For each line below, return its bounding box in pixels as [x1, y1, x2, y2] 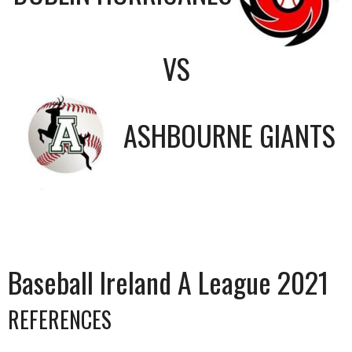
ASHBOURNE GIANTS [123, 113, 335, 156]
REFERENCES [8, 302, 112, 335]
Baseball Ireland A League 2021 [8, 260, 328, 302]
